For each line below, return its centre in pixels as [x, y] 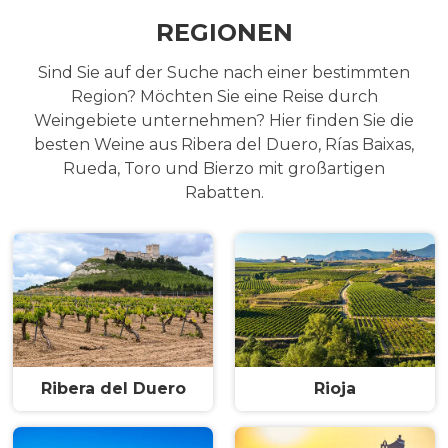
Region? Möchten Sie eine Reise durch [224, 97]
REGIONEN [224, 33]
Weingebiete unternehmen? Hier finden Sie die [224, 121]
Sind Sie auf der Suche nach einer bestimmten [224, 73]
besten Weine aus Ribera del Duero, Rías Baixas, [224, 145]
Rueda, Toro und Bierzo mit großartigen [224, 169]
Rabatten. [224, 193]
